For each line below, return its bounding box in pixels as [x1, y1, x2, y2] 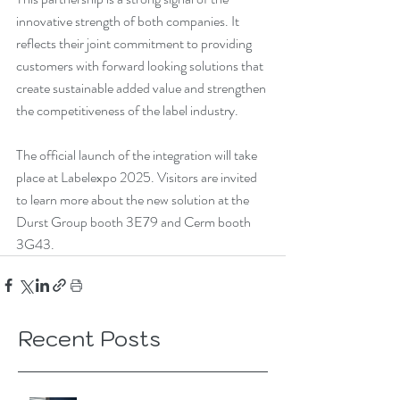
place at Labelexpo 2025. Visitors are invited [16, 166, 260, 187]
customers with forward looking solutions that [16, 54, 266, 76]
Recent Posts [18, 323, 161, 353]
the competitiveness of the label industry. [16, 99, 238, 121]
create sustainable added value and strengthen [16, 77, 269, 98]
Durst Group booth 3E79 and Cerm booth [16, 211, 254, 232]
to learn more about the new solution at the [16, 188, 252, 210]
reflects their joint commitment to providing [16, 32, 254, 54]
